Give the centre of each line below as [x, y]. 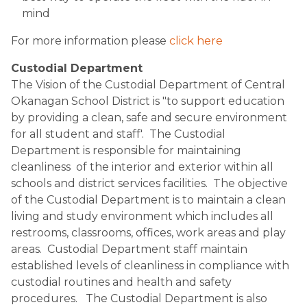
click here [196, 41]
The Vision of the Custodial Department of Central [148, 85]
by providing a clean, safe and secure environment [149, 118]
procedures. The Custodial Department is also [139, 298]
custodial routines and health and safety [121, 282]
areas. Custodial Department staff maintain [129, 249]
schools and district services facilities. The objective [149, 183]
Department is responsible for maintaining [126, 150]
